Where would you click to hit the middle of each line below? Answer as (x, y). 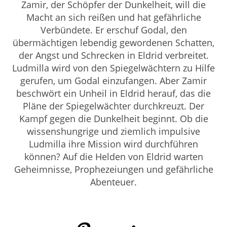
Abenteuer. (113, 182)
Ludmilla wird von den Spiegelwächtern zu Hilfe (113, 68)
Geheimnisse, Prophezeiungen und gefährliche (113, 169)
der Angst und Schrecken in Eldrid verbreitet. (113, 55)
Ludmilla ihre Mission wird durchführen (113, 144)
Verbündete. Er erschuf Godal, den (113, 30)
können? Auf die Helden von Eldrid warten (113, 156)
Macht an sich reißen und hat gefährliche (113, 17)
